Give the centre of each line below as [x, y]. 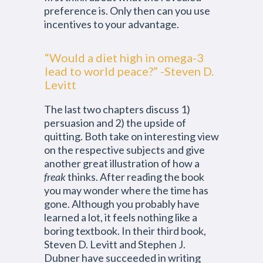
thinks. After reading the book [136, 177]
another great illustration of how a [122, 163]
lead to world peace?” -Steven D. [129, 71]
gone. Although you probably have [122, 204]
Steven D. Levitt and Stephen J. [115, 244]
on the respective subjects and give [124, 150]
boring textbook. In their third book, [125, 231]
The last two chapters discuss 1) [117, 109]
